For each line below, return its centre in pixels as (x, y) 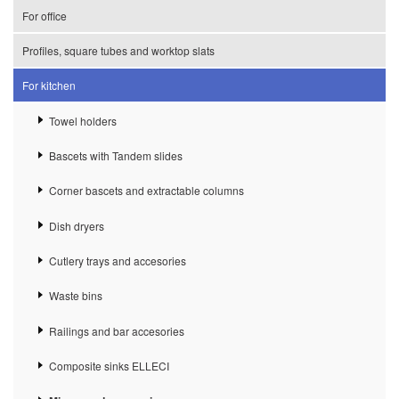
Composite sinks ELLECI (109, 366)
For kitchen (49, 85)
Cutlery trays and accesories (118, 261)
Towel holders (83, 120)
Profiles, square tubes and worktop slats (118, 51)
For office (45, 16)
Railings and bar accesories (117, 330)
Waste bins (76, 296)
